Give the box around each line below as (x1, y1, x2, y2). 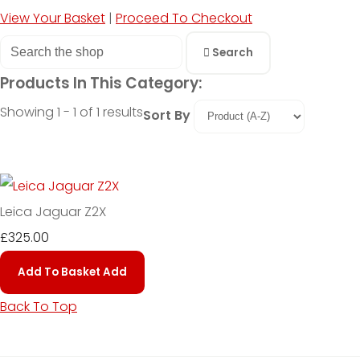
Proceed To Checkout (116, 8, 252, 27)
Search (212, 44, 253, 60)
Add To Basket (18, 264, 100, 280)
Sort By (143, 106, 190, 125)
